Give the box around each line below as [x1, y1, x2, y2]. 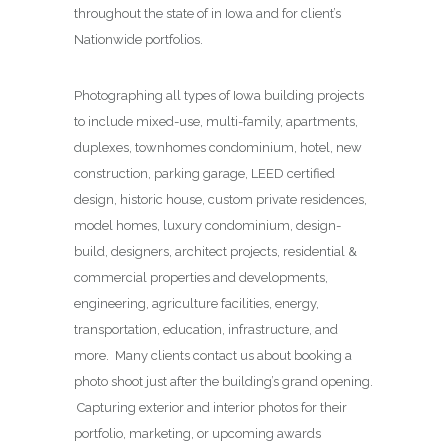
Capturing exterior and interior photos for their [74, 399, 347, 415]
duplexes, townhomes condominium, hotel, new [74, 139, 362, 155]
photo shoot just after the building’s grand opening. [74, 373, 373, 389]
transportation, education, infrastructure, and [74, 321, 338, 337]
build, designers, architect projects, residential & [74, 243, 357, 259]
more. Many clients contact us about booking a [74, 347, 352, 363]
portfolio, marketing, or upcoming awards [74, 425, 321, 441]
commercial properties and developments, [74, 269, 328, 285]
